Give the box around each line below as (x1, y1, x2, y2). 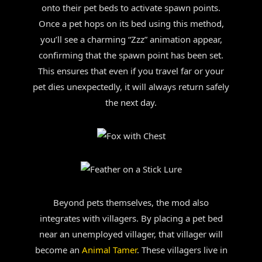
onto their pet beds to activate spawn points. (42, 2, 220, 13)
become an (35, 244, 82, 256)
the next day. (105, 96, 157, 108)
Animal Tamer (81, 244, 137, 256)
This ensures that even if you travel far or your (38, 65, 224, 77)
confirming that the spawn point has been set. (39, 49, 223, 61)
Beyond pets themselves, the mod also (53, 196, 209, 208)
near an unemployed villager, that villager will (39, 228, 223, 240)
